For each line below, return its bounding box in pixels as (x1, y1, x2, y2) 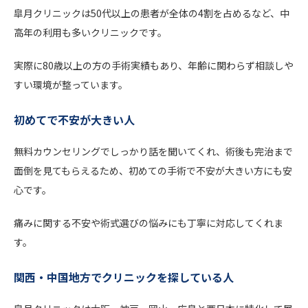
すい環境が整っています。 (14, 77, 128, 91)
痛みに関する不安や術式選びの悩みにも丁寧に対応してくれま (14, 215, 283, 230)
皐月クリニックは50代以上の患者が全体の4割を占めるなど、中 (14, 5, 289, 20)
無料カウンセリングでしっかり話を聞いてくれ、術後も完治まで (14, 144, 293, 158)
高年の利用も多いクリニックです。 (14, 25, 167, 39)
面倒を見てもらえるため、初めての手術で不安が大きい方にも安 (14, 163, 292, 177)
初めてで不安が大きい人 (14, 111, 135, 128)
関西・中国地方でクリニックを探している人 (14, 268, 234, 285)
